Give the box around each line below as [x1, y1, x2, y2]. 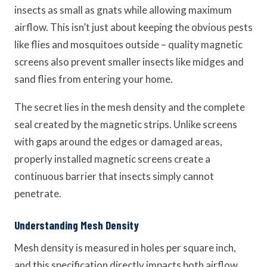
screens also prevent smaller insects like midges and [14, 55, 244, 68]
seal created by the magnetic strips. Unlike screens [14, 118, 237, 131]
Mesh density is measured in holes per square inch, [14, 241, 236, 254]
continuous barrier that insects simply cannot [14, 170, 214, 182]
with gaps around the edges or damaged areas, [14, 135, 222, 148]
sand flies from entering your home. [14, 73, 173, 85]
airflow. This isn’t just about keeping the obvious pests [14, 21, 253, 33]
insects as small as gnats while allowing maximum [14, 4, 232, 16]
